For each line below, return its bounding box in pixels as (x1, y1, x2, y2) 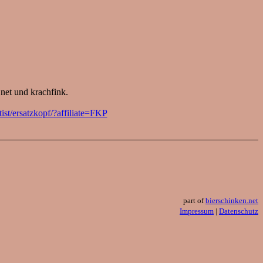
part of (183, 196, 205, 205)
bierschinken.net (205, 196, 258, 205)
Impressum (180, 207, 214, 216)
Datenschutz (219, 207, 258, 216)
